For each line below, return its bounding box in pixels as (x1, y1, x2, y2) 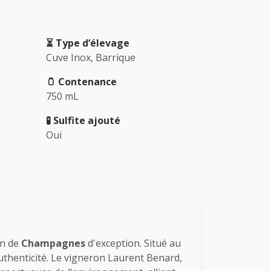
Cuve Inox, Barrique (46, 50, 138, 64)
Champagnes (21, 236, 85, 250)
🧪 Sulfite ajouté (46, 113, 120, 127)
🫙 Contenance (46, 74, 117, 88)
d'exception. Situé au (85, 236, 181, 250)
